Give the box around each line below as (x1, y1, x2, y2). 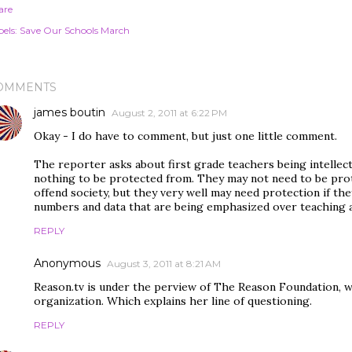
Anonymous (34, 256, 101, 270)
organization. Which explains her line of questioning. (34, 294, 312, 308)
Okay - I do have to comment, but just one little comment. (34, 129, 337, 143)
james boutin (34, 105, 105, 119)
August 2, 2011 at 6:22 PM (112, 107, 227, 119)
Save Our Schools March (20, 24, 130, 36)
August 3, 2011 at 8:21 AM (107, 258, 221, 269)
